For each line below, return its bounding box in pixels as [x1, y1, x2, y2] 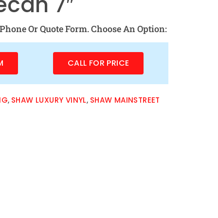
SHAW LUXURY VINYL [11, 95, 87, 106]
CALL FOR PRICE [67, 57, 129, 69]
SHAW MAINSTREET [90, 95, 160, 106]
